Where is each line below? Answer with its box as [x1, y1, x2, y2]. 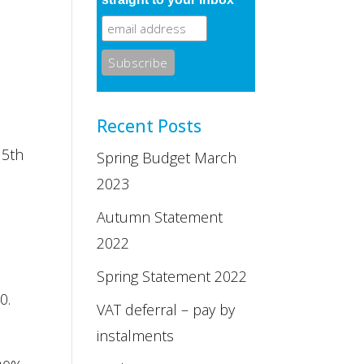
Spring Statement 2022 [97, 266, 248, 286]
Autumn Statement [97, 207, 223, 227]
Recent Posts [97, 115, 202, 137]
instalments [97, 326, 175, 345]
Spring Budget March [97, 148, 237, 167]
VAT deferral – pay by [97, 300, 236, 319]
